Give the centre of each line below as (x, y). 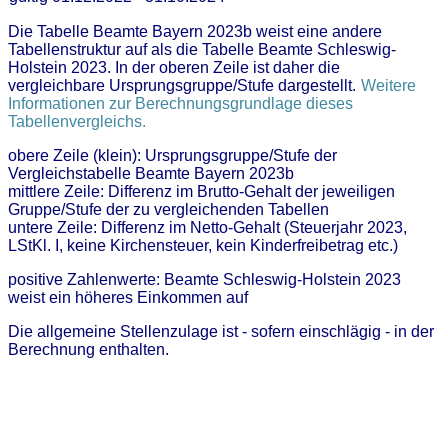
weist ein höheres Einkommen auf (128, 298)
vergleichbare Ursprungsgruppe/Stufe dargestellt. (184, 86)
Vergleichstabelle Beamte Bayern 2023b (151, 174)
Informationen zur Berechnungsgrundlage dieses (180, 104)
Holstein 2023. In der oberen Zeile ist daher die (174, 68)
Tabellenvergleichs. (77, 122)
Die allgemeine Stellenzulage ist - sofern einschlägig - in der (221, 332)
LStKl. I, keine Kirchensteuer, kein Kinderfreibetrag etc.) (203, 246)
